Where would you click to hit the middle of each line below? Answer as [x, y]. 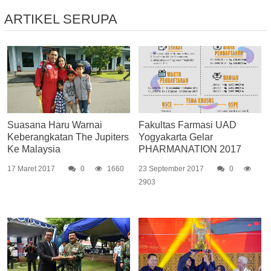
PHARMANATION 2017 [190, 149]
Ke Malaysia [34, 149]
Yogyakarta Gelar [175, 137]
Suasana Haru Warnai [54, 125]
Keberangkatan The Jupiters [68, 137]
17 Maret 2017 [31, 169]
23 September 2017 [171, 169]
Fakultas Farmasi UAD [187, 125]
